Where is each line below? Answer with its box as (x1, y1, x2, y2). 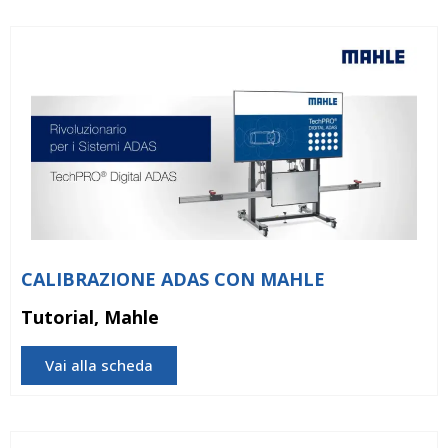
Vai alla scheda (45, 354, 153, 375)
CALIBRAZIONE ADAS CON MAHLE (21, 266, 325, 291)
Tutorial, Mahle (21, 304, 159, 329)
